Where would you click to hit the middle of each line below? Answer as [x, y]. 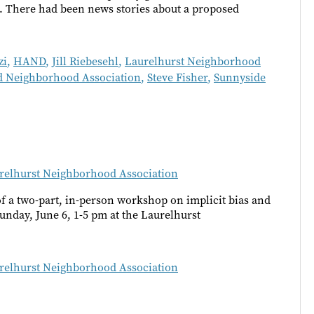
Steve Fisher [177, 78]
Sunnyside [240, 78]
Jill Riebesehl [85, 62]
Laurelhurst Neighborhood [193, 62]
